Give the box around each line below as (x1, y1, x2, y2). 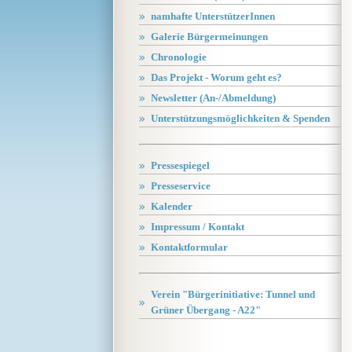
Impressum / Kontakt (151, 221, 244, 233)
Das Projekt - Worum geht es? (151, 71, 282, 83)
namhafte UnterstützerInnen (151, 10, 275, 22)
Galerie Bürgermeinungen (151, 31, 268, 42)
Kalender (151, 200, 192, 212)
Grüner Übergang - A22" (151, 304, 261, 316)
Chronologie (151, 51, 207, 63)
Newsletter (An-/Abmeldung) (151, 92, 276, 104)
